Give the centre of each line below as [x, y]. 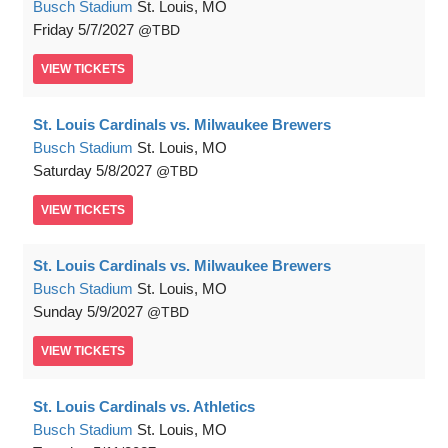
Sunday [58, 311]
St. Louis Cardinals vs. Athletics [144, 406]
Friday [53, 29]
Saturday [62, 170]
